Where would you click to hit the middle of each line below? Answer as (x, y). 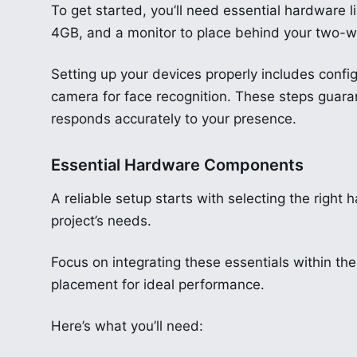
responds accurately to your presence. (174, 118)
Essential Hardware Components (177, 165)
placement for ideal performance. (158, 284)
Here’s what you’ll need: (127, 326)
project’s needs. (101, 220)
